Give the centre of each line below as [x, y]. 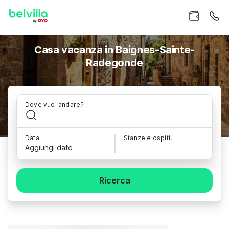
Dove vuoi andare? [55, 105]
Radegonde [114, 63]
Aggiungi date [49, 147]
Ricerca [114, 180]
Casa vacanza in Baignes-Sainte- [114, 50]
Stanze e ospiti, [148, 138]
